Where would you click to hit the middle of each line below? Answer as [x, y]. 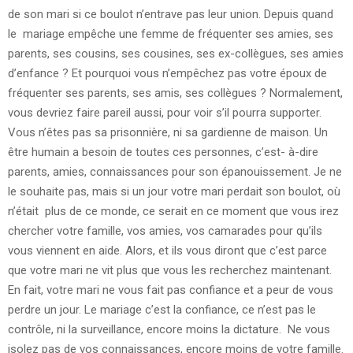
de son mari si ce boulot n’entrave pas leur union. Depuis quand [171, 14]
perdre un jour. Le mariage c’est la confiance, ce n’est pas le [162, 309]
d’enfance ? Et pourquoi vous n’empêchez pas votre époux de [167, 73]
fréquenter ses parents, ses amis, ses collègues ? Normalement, [175, 93]
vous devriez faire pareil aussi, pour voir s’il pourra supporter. [165, 112]
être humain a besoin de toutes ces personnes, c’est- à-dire [163, 152]
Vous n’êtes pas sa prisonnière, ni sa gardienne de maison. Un [168, 132]
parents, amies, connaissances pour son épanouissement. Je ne [175, 171]
